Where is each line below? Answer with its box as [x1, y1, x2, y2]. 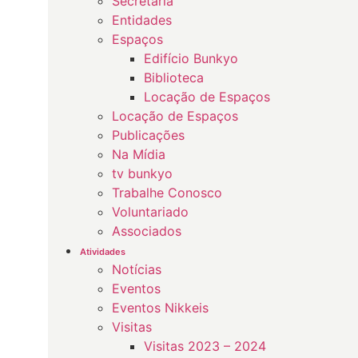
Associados [112, 223, 181, 239]
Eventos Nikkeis [112, 300, 209, 316]
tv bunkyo [112, 165, 173, 181]
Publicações [112, 127, 185, 143]
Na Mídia [112, 146, 165, 162]
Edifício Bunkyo [144, 50, 238, 66]
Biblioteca [144, 70, 204, 86]
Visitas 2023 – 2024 [144, 338, 266, 354]
